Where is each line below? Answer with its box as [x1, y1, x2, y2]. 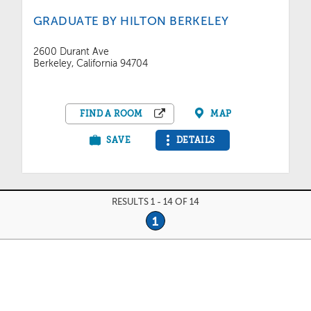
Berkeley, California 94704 [33, 60, 148, 69]
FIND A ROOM [80, 110, 143, 119]
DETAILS [176, 136, 215, 146]
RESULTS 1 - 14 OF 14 [112, 198, 199, 208]
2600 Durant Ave [33, 48, 109, 58]
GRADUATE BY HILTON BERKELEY [33, 16, 229, 28]
